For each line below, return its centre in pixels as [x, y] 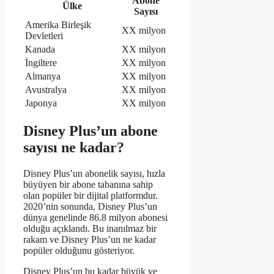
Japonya [41, 103]
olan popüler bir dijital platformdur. [91, 196]
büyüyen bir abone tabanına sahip [88, 185]
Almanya [43, 76]
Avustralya [46, 90]
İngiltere [41, 63]
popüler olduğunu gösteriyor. [79, 251]
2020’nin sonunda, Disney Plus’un [90, 207]
